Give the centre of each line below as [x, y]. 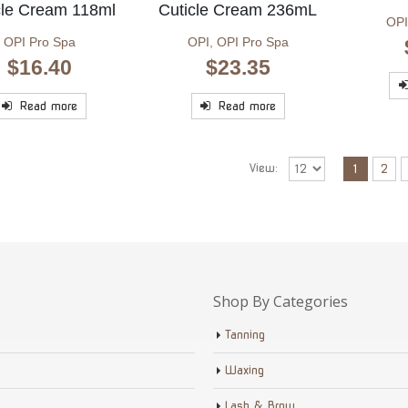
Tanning [245, 334]
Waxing [245, 370]
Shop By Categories [280, 301]
